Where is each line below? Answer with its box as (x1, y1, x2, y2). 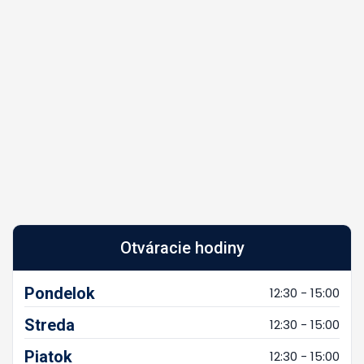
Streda (24, 314, 75, 335)
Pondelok (24, 283, 95, 303)
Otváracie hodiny (119, 237, 245, 258)
